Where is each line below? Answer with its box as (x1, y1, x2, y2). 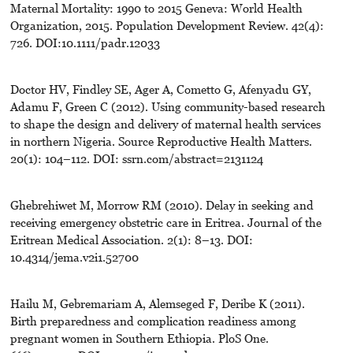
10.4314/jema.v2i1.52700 (9, 249, 139, 264)
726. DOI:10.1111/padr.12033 (9, 35, 160, 50)
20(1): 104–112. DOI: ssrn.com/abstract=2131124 (9, 150, 263, 165)
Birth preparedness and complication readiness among (9, 313, 296, 328)
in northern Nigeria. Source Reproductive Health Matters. (9, 133, 312, 148)
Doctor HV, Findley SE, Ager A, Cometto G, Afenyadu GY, (9, 81, 311, 96)
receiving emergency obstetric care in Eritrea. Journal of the (9, 214, 321, 229)
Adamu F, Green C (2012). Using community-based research (9, 98, 325, 113)
